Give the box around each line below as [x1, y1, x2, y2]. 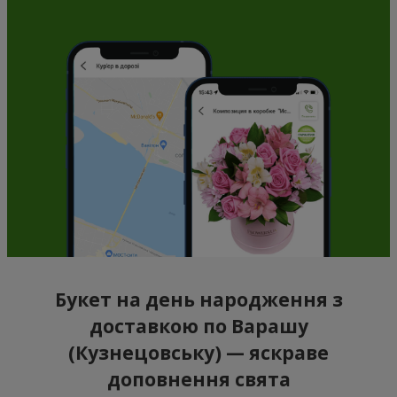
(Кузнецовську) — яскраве [68, 340, 329, 366]
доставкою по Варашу [89, 314, 308, 339]
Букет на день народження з [54, 287, 343, 313]
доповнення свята [106, 367, 291, 393]
